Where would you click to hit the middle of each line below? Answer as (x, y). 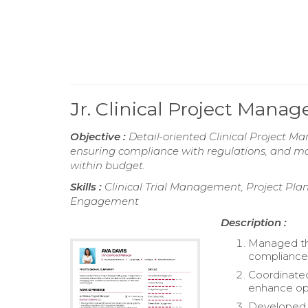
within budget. (108, 165)
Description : (254, 222)
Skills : (87, 187)
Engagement (104, 201)
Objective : (99, 136)
